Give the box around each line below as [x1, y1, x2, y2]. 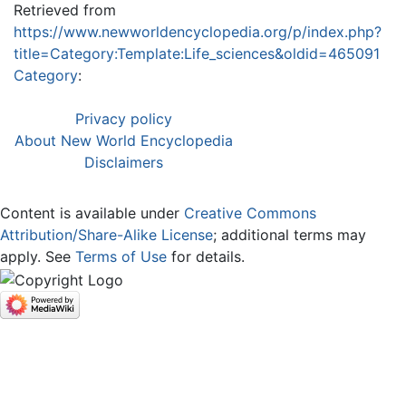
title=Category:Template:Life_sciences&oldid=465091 [14, 43, 380, 63]
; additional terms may [213, 225, 366, 244]
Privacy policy [75, 109, 172, 128]
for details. [167, 246, 245, 266]
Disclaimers [84, 152, 163, 171]
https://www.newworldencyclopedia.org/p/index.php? [14, 22, 382, 41]
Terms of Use [75, 246, 167, 266]
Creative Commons [184, 203, 316, 222]
